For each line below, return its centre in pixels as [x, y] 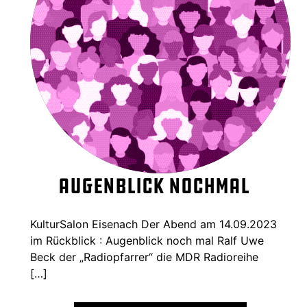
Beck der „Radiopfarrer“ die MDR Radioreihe [144, 257]
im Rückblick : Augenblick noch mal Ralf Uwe [147, 241]
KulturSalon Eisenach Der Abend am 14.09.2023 [153, 224]
